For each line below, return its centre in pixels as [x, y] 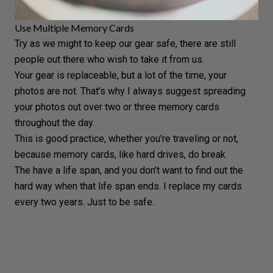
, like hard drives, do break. [171, 154]
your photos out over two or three [87, 107]
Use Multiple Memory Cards [74, 27]
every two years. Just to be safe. [84, 202]
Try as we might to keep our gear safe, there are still [125, 43]
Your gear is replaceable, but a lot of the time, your [121, 75]
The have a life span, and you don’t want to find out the [129, 170]
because [34, 154]
